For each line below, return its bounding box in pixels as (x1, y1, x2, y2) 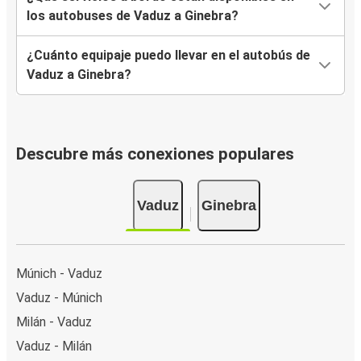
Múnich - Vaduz (16, 265, 102, 281)
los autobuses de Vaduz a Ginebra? (27, 8, 239, 24)
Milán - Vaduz (16, 313, 92, 330)
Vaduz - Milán (16, 338, 92, 354)
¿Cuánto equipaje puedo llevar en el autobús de (27, 48, 310, 64)
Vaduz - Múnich (16, 289, 102, 305)
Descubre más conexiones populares (16, 144, 294, 164)
